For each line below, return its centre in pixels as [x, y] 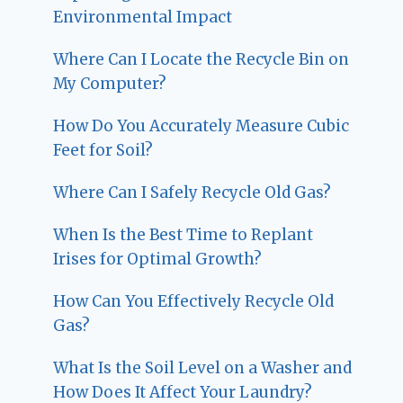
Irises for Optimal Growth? [158, 260]
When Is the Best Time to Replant [184, 235]
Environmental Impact [143, 18]
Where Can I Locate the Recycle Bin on [201, 60]
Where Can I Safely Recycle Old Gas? [193, 193]
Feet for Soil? [103, 151]
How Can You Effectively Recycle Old [194, 302]
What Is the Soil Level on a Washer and [203, 368]
